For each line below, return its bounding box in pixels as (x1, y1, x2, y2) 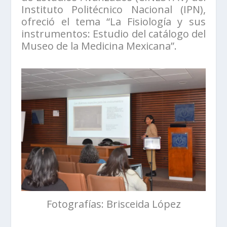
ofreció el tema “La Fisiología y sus (21, 14, 206, 28)
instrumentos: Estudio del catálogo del (21, 26, 206, 41)
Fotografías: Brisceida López (46, 197, 181, 211)
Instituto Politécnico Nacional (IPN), (21, 2, 206, 16)
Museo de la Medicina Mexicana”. (21, 39, 177, 53)
